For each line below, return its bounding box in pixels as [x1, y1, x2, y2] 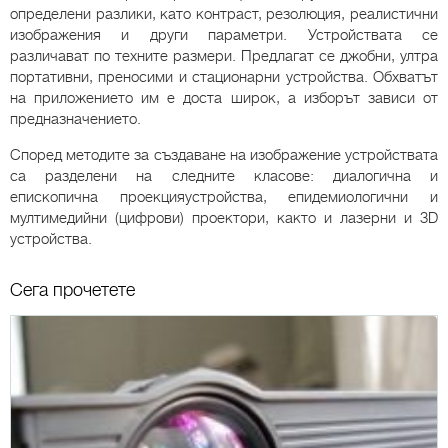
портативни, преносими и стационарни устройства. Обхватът [10, 68, 438, 87]
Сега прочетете [10, 280, 135, 301]
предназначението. [10, 110, 141, 129]
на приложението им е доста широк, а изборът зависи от [10, 89, 438, 108]
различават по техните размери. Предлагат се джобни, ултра [10, 47, 438, 66]
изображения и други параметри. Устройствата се [10, 26, 438, 45]
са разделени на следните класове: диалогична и [10, 167, 438, 186]
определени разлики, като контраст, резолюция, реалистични [10, 5, 438, 24]
